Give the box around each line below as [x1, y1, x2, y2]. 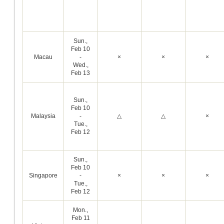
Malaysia [31, 112, 55, 119]
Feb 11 [71, 214, 90, 221]
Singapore [29, 172, 57, 179]
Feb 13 [71, 69, 90, 76]
